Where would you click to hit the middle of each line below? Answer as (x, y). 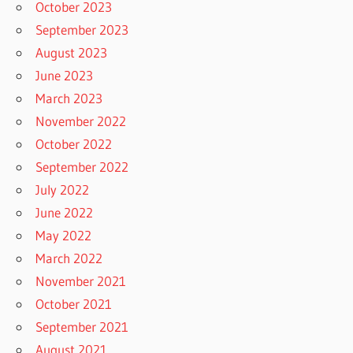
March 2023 (69, 98)
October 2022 (74, 143)
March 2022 (69, 258)
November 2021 (81, 281)
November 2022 (81, 121)
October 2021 (74, 303)
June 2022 (65, 212)
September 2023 (82, 29)
